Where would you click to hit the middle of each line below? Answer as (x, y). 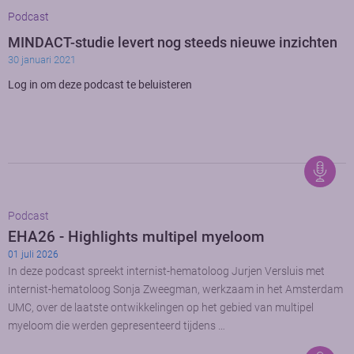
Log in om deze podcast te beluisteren (100, 85)
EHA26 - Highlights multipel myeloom (136, 237)
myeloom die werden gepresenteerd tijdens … (117, 326)
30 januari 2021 (42, 59)
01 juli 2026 (33, 255)
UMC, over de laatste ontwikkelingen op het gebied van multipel (161, 308)
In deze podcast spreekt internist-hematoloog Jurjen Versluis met (166, 272)
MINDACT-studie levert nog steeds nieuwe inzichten (173, 42)
